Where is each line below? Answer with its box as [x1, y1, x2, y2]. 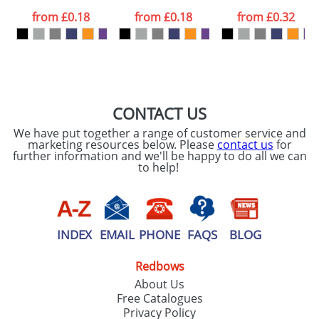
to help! [137, 159, 182, 175]
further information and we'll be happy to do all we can [12, 148, 307, 164]
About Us [135, 276, 184, 292]
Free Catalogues [116, 291, 203, 306]
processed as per [57, 5, 139, 19]
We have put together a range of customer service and [13, 125, 306, 141]
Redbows [135, 258, 184, 274]
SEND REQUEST [181, 59, 266, 71]
